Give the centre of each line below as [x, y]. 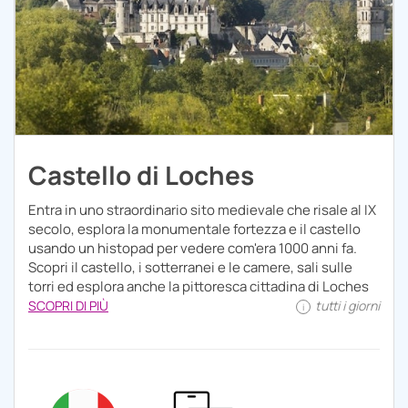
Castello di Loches [141, 175]
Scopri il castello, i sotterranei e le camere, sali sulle [190, 268]
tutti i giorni [346, 306]
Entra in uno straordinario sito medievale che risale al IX [202, 210]
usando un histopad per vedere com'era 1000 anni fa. [193, 249]
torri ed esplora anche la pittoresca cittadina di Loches [199, 287]
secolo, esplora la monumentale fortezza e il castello [194, 229]
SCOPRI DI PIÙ [68, 306]
